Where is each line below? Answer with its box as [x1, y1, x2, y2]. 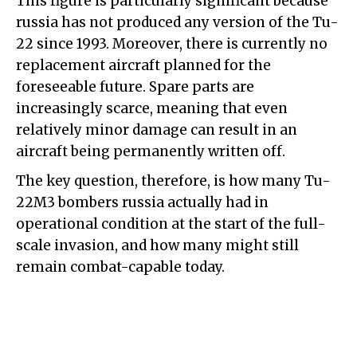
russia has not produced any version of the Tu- [16, 14, 339, 32]
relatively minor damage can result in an [16, 121, 297, 139]
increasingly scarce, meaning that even [16, 100, 288, 118]
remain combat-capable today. [16, 258, 225, 277]
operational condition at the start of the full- [16, 215, 326, 233]
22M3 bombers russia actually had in [16, 194, 269, 212]
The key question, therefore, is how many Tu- [16, 172, 331, 190]
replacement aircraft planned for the [16, 57, 271, 75]
